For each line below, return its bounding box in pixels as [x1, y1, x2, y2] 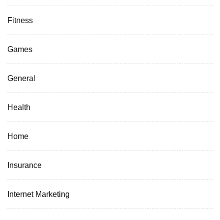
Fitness [7, 15, 33, 25]
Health [7, 102, 30, 111]
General [7, 73, 35, 82]
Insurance [7, 160, 42, 169]
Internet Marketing [7, 189, 70, 198]
